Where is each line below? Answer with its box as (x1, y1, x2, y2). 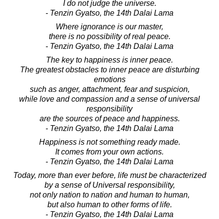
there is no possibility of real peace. (48, 32, 171, 41)
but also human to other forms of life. (47, 200, 172, 209)
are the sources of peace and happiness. (39, 114, 180, 123)
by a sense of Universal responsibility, (44, 180, 175, 189)
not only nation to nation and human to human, (29, 190, 190, 199)
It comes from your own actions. (55, 147, 164, 156)
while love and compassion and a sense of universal (19, 94, 200, 103)
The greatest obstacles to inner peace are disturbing (20, 65, 199, 74)
